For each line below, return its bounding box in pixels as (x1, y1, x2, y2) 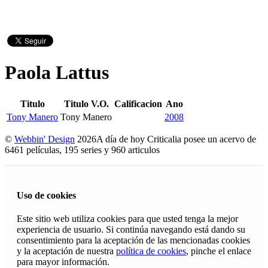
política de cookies (116, 246, 186, 257)
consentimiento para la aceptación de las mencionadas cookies (17, 235, 250, 246)
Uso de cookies (17, 190, 76, 201)
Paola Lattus (5, 62, 109, 84)
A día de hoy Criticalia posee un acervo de (96, 133, 256, 144)
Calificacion (114, 98, 162, 109)
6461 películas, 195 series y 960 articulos (5, 144, 165, 155)
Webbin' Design (14, 133, 75, 144)
